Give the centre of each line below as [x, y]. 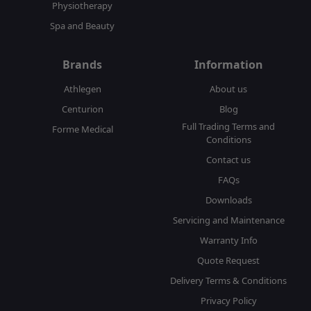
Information [228, 65]
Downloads [228, 200]
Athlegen [82, 89]
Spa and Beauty [83, 26]
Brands [83, 65]
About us [229, 89]
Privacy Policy [228, 301]
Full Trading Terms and [229, 127]
